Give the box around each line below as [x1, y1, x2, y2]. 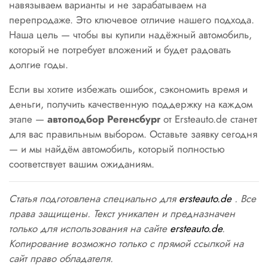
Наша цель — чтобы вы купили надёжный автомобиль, [9, 28, 252, 42]
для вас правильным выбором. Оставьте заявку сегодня [9, 127, 257, 141]
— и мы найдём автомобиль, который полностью [9, 142, 225, 156]
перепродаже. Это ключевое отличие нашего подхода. [9, 13, 254, 27]
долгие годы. [9, 57, 68, 72]
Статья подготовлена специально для [9, 191, 179, 206]
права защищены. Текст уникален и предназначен [9, 206, 235, 221]
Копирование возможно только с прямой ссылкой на [9, 236, 243, 251]
